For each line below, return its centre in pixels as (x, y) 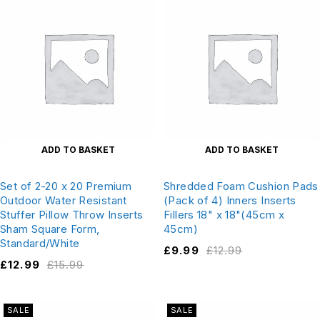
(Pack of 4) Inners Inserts (230, 200)
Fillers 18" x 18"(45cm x (224, 214)
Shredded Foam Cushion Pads (241, 186)
